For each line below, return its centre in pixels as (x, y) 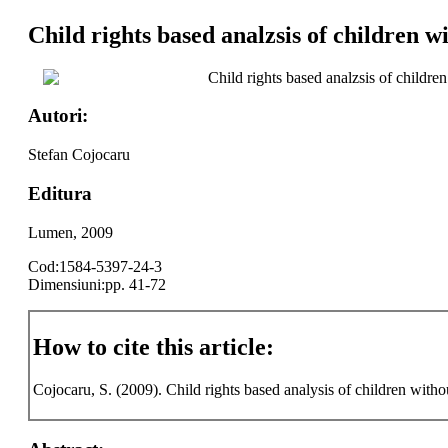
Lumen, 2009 (70, 232)
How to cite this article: (153, 347)
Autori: (57, 116)
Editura (59, 193)
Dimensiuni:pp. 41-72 (96, 284)
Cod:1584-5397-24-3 (94, 266)
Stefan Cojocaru (78, 155)
